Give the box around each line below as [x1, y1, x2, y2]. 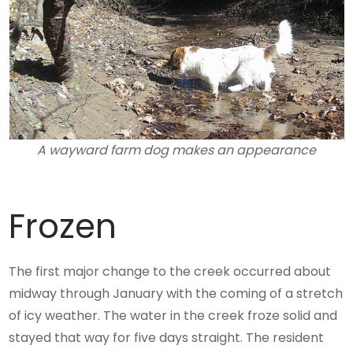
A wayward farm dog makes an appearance [37, 141, 316, 160]
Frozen [9, 203, 117, 251]
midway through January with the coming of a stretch [9, 284, 344, 303]
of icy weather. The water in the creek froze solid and [9, 307, 338, 325]
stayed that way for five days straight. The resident [9, 329, 325, 347]
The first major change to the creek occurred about [9, 262, 332, 281]
